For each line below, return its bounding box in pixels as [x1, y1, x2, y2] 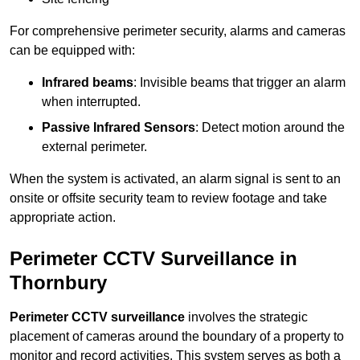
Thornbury [10, 272, 107, 294]
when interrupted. [42, 95, 141, 109]
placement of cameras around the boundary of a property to [10, 329, 344, 344]
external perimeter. [42, 140, 147, 154]
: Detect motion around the [195, 121, 345, 135]
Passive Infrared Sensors [42, 121, 195, 135]
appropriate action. [10, 211, 116, 225]
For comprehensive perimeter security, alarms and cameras [10, 24, 346, 39]
